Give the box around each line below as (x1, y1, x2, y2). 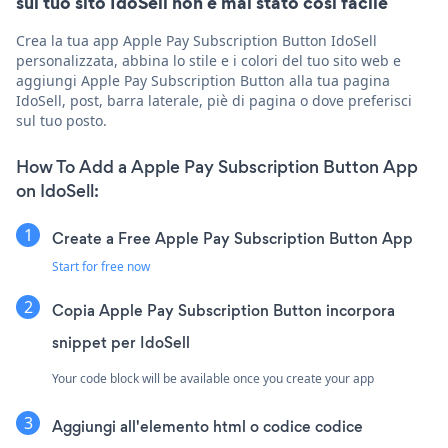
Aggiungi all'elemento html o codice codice (52, 416, 363, 438)
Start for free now (52, 258, 150, 276)
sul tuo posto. (16, 111, 107, 131)
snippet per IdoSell (52, 332, 190, 354)
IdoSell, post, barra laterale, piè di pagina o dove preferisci (16, 91, 412, 111)
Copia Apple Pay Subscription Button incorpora (52, 300, 395, 322)
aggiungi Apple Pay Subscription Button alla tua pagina (16, 71, 390, 91)
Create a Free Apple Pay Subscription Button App (52, 228, 413, 250)
